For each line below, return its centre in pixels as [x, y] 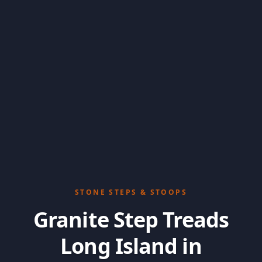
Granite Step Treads [131, 219]
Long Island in [131, 246]
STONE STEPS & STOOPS [131, 192]
